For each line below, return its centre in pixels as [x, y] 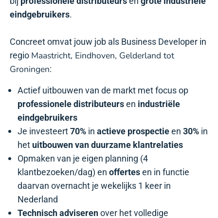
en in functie [166, 172]
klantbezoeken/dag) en [63, 172]
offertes [126, 172]
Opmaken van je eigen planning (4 [83, 158]
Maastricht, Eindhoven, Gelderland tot [103, 55]
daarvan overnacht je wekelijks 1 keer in [94, 186]
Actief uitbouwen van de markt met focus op [103, 90]
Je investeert [44, 131]
